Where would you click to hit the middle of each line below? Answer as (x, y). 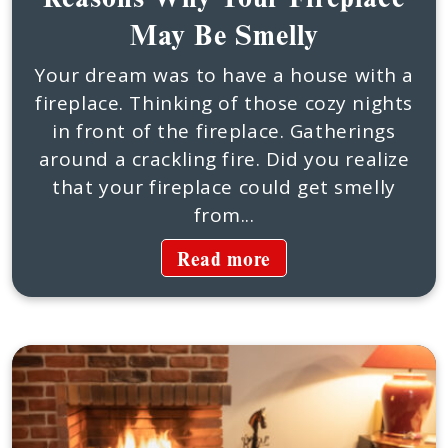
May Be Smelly (224, 34)
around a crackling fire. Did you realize (224, 159)
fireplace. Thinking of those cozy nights (224, 103)
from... (224, 215)
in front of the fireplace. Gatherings (224, 131)
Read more (224, 258)
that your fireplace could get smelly (224, 187)
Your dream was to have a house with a (224, 75)
